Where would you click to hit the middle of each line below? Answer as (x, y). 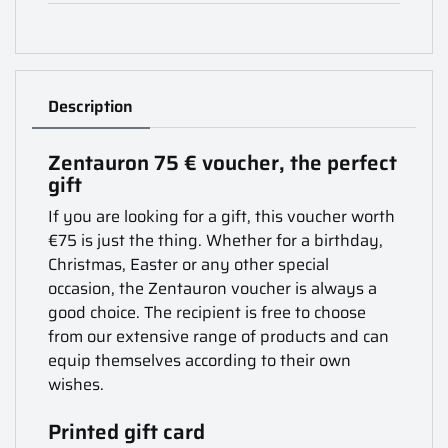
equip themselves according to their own (200, 360)
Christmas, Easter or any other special (189, 264)
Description (91, 107)
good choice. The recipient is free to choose (207, 312)
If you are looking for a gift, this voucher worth (222, 216)
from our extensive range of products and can (219, 336)
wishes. (76, 384)
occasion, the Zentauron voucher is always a (213, 288)
